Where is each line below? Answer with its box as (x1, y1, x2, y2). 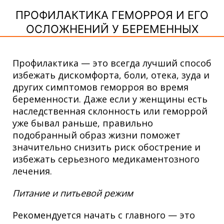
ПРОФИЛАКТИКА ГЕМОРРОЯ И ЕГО (15, 8, 208, 22)
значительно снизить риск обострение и (12, 141, 200, 153)
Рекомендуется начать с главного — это (12, 209, 195, 221)
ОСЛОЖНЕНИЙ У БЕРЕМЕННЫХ (25, 22, 198, 36)
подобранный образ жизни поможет (12, 129, 180, 141)
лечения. (12, 165, 52, 177)
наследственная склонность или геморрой (12, 105, 207, 117)
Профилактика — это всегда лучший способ (12, 57, 211, 69)
